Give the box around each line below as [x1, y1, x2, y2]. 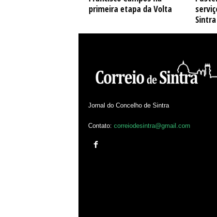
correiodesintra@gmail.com [113, 122, 190, 129]
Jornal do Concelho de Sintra [88, 101, 169, 109]
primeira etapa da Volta [88, 2, 172, 15]
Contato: [88, 122, 114, 129]
